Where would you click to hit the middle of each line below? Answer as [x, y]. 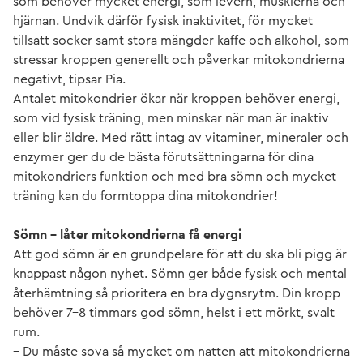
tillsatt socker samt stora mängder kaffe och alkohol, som [181, 40]
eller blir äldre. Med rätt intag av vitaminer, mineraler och [181, 137]
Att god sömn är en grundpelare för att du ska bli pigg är [180, 254]
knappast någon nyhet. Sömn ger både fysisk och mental [180, 273]
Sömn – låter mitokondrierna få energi [127, 235]
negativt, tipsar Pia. [69, 79]
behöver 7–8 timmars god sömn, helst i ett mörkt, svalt [174, 312]
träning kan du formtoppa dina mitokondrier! [145, 196]
